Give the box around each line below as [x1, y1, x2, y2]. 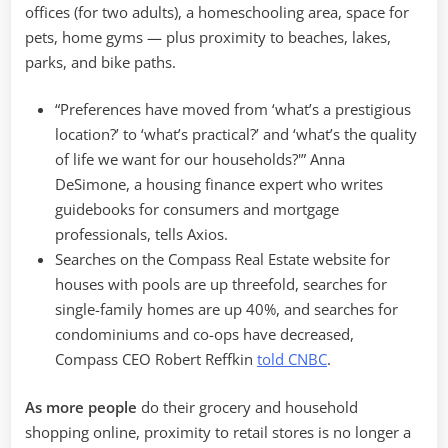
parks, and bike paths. [25, 51, 176, 72]
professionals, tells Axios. [55, 224, 228, 245]
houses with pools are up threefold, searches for [55, 274, 387, 295]
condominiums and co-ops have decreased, [55, 324, 354, 345]
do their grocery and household [141, 396, 358, 417]
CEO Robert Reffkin [122, 349, 257, 370]
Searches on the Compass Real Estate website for [55, 249, 390, 270]
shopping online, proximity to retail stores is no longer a [25, 421, 411, 442]
